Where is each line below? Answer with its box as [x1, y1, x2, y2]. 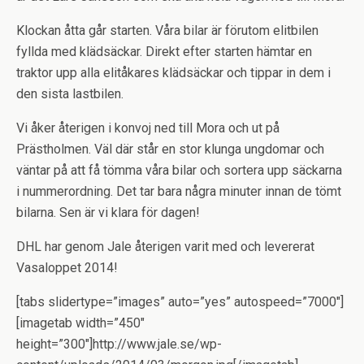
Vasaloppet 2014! [16, 260, 118, 275]
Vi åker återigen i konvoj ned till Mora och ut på [16, 120, 279, 136]
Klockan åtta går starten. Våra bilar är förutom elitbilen [16, 23, 318, 38]
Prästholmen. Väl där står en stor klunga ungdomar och [16, 141, 324, 157]
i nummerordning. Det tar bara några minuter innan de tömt [16, 184, 341, 199]
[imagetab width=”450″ [16, 315, 145, 331]
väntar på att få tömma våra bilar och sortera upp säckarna [16, 162, 342, 178]
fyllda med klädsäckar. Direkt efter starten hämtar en [16, 44, 312, 59]
